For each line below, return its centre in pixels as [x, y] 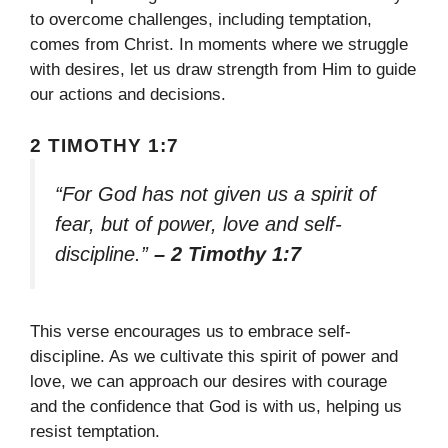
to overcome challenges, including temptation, [201, 19]
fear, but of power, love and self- [198, 223]
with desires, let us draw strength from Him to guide [223, 69]
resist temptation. [95, 432]
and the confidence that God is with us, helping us [216, 407]
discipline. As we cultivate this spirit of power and [214, 357]
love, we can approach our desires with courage [208, 382]
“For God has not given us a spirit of [215, 193]
